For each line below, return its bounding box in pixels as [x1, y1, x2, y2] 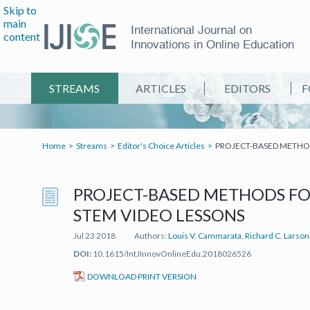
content [3, 30, 40, 43]
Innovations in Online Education [130, 37, 294, 51]
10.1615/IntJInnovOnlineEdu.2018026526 [91, 248, 251, 259]
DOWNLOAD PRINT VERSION [86, 271, 197, 282]
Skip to [3, 3, 37, 17]
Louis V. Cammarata [167, 230, 241, 241]
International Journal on [130, 23, 252, 37]
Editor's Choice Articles [117, 140, 205, 151]
